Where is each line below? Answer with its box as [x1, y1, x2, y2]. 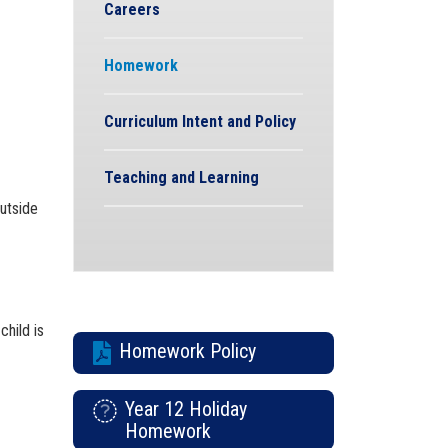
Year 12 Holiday [125, 397, 247, 421]
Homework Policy [119, 339, 256, 363]
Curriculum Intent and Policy [104, 112, 296, 131]
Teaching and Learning [104, 168, 259, 187]
